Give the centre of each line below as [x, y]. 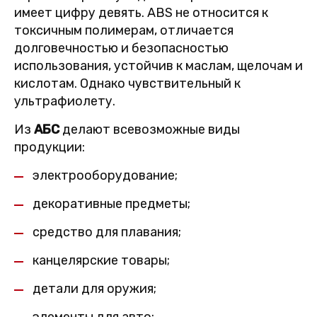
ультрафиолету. [65, 102]
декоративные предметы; [111, 204]
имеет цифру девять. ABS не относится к [141, 13]
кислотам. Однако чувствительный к [127, 84]
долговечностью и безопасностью [121, 48]
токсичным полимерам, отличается [124, 31]
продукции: [50, 148]
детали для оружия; [94, 289]
